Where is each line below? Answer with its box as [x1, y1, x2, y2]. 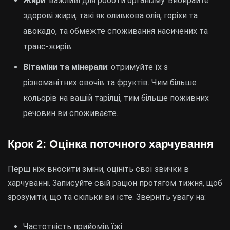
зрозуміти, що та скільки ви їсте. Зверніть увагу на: [8, 192, 206, 202]
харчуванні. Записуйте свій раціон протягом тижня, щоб [8, 178, 222, 188]
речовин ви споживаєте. [23, 108, 118, 118]
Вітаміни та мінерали [23, 62, 107, 72]
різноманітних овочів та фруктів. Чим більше [23, 78, 197, 87]
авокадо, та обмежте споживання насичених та [23, 26, 208, 36]
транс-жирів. [23, 42, 73, 51]
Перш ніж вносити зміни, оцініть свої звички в [8, 164, 189, 174]
